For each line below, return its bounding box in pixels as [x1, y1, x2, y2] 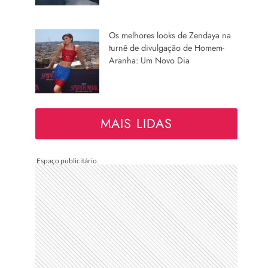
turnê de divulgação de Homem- [109, 41, 225, 54]
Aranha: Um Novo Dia [109, 54, 190, 66]
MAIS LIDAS [100, 114, 173, 133]
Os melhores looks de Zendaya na [109, 29, 232, 41]
